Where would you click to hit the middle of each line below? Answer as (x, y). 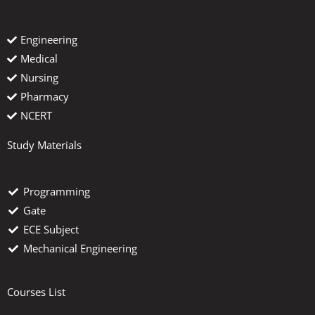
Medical (39, 59)
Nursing (39, 78)
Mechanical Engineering (80, 249)
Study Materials (44, 145)
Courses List (36, 292)
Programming (56, 192)
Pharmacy (45, 97)
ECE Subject (51, 230)
